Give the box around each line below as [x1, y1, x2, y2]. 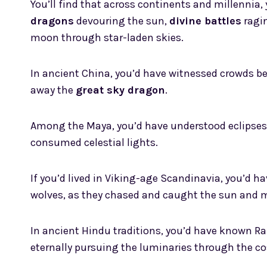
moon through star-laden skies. [30, 31, 184, 45]
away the [30, 83, 76, 97]
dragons [30, 14, 74, 28]
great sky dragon [76, 83, 165, 97]
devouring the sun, [74, 14, 169, 28]
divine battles [169, 14, 241, 28]
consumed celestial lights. [30, 136, 158, 150]
